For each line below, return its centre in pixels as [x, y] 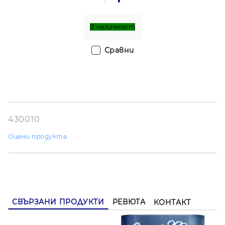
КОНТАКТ [172, 202]
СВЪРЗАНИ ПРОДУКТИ [58, 202]
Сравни [119, 50]
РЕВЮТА [129, 202]
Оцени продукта [38, 136]
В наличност [113, 27]
